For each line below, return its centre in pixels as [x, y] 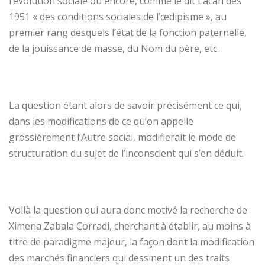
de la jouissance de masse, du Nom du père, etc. [114, 48]
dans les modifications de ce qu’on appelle [101, 121]
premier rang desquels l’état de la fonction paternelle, [128, 32]
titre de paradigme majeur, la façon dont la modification [132, 242]
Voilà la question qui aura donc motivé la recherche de [128, 210]
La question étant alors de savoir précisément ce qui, [125, 105]
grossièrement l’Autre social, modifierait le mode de [122, 137]
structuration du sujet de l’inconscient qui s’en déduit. [126, 153]
